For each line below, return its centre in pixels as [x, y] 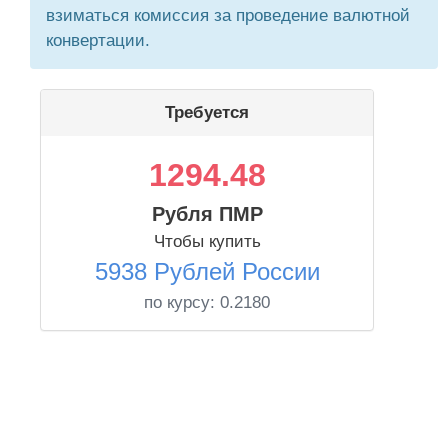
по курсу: [182, 302]
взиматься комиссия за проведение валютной [228, 15]
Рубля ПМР [207, 214]
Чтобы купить [207, 241]
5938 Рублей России [207, 271]
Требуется [207, 112]
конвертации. [98, 40]
